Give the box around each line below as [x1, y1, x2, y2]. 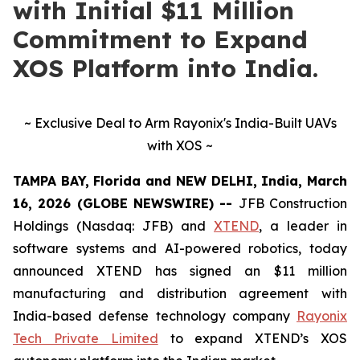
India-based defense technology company [13, 308, 297, 324]
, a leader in [259, 218, 347, 234]
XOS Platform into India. [13, 53, 318, 84]
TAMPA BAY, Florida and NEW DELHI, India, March [13, 173, 347, 189]
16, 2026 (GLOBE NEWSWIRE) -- [13, 195, 239, 211]
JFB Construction [238, 195, 348, 211]
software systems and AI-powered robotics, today [13, 240, 347, 256]
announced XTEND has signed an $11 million [13, 263, 347, 279]
